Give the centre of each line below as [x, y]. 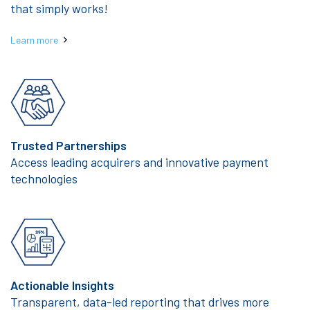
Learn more [34, 39]
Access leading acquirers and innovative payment [139, 162]
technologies [44, 178]
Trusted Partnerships [69, 145]
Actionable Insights [62, 285]
